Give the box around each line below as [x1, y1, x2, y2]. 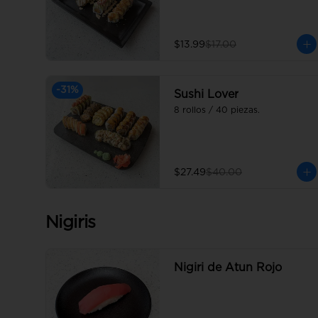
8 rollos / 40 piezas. [174, 106, 260, 114]
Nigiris [45, 214, 96, 231]
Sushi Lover [174, 89, 238, 100]
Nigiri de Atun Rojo [174, 262, 282, 273]
